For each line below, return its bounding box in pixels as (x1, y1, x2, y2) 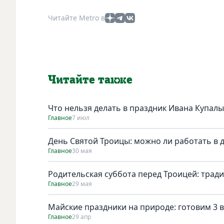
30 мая (72, 146, 92, 155)
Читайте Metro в (48, 12, 105, 22)
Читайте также (48, 73, 132, 86)
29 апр (72, 212, 91, 221)
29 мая (72, 179, 92, 188)
